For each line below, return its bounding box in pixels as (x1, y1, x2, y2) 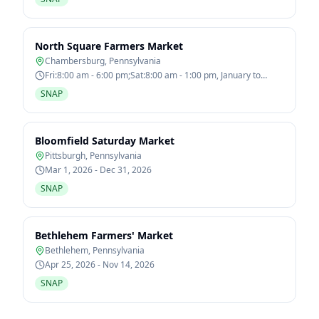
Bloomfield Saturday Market (35, 134, 174, 147)
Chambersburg (45, 55, 105, 67)
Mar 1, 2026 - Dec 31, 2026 (45, 164, 152, 176)
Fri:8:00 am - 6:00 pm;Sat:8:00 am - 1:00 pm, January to (45, 69, 261, 81)
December (45, 80, 87, 93)
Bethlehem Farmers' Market (35, 229, 173, 242)
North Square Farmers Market (35, 39, 183, 53)
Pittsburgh (45, 150, 85, 162)
